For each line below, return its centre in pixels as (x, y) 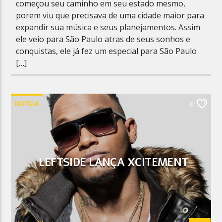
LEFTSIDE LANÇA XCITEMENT (113, 162)
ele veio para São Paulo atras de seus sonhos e (103, 39)
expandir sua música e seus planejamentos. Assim (108, 27)
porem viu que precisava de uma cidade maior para (110, 15)
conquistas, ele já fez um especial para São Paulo (107, 51)
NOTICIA (27, 103)
